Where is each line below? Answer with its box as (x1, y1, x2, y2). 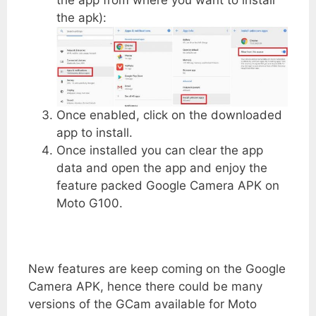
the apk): (56, 10, 107, 25)
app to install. (56, 126, 133, 140)
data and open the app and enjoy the (56, 161, 267, 176)
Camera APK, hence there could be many (28, 279, 262, 293)
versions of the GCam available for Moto (28, 296, 257, 311)
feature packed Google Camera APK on (56, 178, 279, 193)
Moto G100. (56, 196, 123, 211)
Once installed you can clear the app (56, 143, 263, 158)
